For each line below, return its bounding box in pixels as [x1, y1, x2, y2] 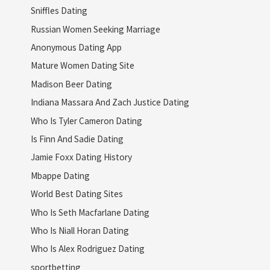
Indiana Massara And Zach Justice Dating [30, 96, 189, 108]
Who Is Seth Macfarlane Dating [30, 206, 149, 218]
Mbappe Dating [30, 169, 90, 181]
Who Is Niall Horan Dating [30, 224, 129, 237]
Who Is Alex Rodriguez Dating [30, 242, 145, 255]
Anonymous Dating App [30, 41, 122, 53]
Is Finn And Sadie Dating [30, 133, 124, 145]
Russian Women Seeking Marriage [30, 22, 160, 35]
